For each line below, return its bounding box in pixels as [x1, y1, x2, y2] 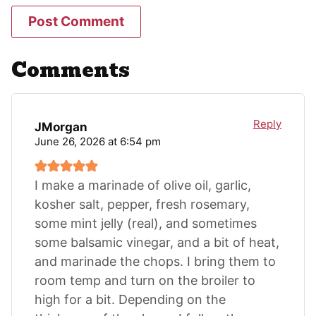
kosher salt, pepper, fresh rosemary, [35, 196, 250, 212]
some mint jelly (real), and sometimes [35, 215, 257, 231]
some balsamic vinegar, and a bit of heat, [35, 234, 279, 250]
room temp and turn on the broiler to [35, 272, 255, 288]
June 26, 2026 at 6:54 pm [35, 134, 161, 148]
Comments [11, 54, 130, 85]
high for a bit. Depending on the [35, 291, 226, 307]
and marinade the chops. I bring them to [35, 253, 276, 269]
